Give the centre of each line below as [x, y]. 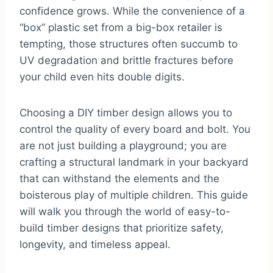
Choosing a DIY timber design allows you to [126, 112]
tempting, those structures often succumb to [129, 44]
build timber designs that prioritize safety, [122, 228]
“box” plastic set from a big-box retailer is [121, 27]
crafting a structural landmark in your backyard [134, 162]
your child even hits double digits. [102, 76]
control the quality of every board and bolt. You [135, 129]
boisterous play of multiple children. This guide [134, 195]
